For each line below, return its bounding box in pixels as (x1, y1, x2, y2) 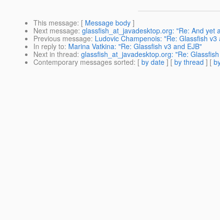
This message (33, 18, 77, 28)
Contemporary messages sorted (33, 57, 134, 67)
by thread (174, 57, 204, 67)
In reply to (33, 41, 64, 52)
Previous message (33, 33, 91, 44)
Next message (33, 26, 78, 36)
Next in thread (33, 49, 77, 59)
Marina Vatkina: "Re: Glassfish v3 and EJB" (68, 41, 202, 52)
